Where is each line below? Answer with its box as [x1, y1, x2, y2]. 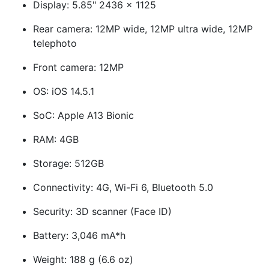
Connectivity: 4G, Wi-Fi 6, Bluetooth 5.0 [33, 181, 213, 193]
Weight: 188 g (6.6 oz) [33, 253, 133, 265]
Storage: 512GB [33, 157, 104, 169]
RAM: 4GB [33, 133, 79, 145]
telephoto [33, 37, 77, 49]
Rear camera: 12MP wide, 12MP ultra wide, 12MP [33, 23, 253, 35]
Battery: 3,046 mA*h [33, 229, 125, 241]
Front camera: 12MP [33, 61, 124, 73]
